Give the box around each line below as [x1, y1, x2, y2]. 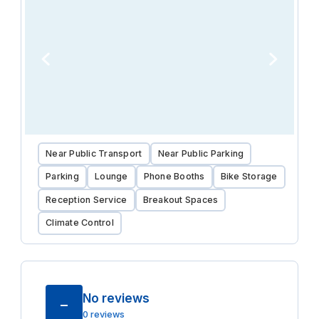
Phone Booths [143, 171, 205, 182]
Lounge [95, 171, 128, 182]
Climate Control [46, 217, 114, 229]
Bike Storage [220, 171, 278, 182]
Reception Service [46, 194, 127, 205]
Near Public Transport [46, 147, 142, 159]
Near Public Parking [157, 147, 244, 159]
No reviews [82, 291, 150, 306]
